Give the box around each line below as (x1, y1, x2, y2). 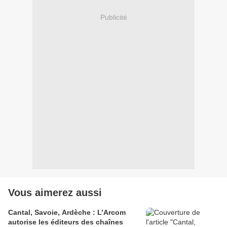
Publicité (100, 13, 127, 21)
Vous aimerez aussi (8, 187, 102, 199)
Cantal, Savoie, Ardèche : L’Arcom (8, 208, 126, 217)
